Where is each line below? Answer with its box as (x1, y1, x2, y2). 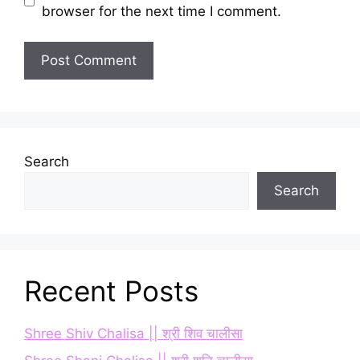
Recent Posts (24, 274, 198, 309)
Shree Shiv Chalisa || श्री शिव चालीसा (24, 325, 243, 342)
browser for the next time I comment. (41, 2, 281, 19)
